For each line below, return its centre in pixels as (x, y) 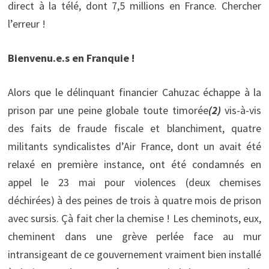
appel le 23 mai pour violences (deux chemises (134, 182)
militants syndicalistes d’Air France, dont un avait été (134, 146)
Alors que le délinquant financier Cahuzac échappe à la (134, 92)
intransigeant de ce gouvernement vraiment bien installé (134, 254)
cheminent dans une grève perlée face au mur (134, 236)
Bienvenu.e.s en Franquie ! (71, 58)
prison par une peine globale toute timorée (108, 110)
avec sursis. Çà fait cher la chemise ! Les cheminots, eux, (134, 218)
